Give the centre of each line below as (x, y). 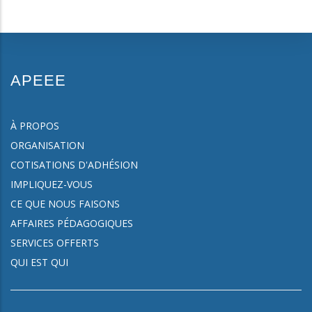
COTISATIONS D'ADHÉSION (74, 165)
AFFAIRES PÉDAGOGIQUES (72, 224)
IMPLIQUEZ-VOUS (52, 185)
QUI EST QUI (39, 263)
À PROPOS (35, 126)
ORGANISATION (47, 146)
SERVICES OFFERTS (55, 243)
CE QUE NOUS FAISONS (65, 204)
